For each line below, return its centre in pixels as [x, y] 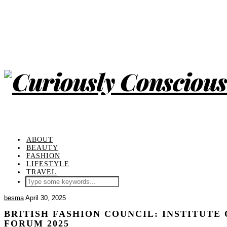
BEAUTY [42, 148]
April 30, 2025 [46, 198]
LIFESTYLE [48, 164]
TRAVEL [42, 172]
